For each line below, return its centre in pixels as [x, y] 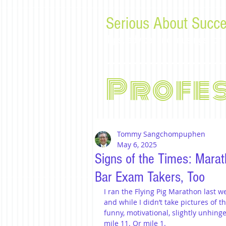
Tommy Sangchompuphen [161, 134]
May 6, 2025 [137, 145]
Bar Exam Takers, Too [150, 177]
